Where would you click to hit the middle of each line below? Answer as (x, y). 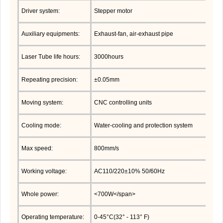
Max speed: (37, 148)
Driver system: (41, 11)
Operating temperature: (53, 217)
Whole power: (40, 194)
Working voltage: (44, 171)
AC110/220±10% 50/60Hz (129, 171)
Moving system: (42, 102)
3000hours (109, 56)
